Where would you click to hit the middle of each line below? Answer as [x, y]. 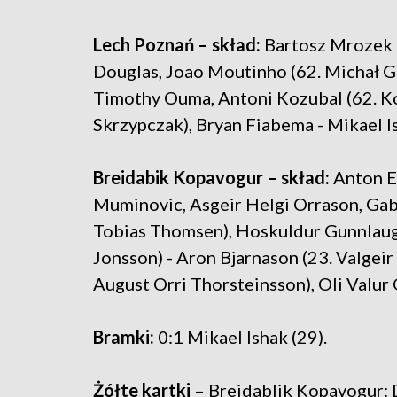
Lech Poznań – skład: [177, 45]
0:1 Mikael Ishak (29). [241, 337]
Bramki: [124, 337]
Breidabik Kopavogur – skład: [211, 178]
